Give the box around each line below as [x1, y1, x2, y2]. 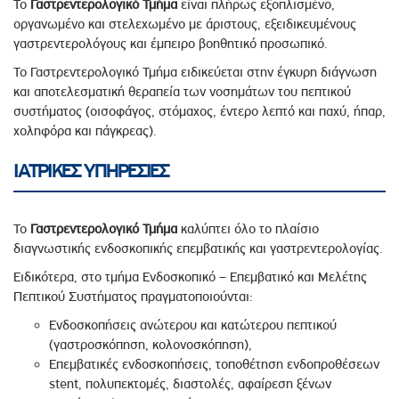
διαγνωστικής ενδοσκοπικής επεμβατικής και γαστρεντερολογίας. [13, 240, 382, 256]
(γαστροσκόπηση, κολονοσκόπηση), [49, 336, 252, 353]
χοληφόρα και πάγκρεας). [13, 122, 156, 139]
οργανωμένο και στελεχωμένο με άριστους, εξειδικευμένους [13, 15, 356, 32]
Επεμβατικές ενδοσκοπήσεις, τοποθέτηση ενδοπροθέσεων [49, 355, 379, 372]
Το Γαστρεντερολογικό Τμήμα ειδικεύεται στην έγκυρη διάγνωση [13, 63, 377, 80]
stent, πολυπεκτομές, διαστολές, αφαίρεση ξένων [49, 375, 331, 392]
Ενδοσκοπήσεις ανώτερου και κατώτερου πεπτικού [49, 316, 337, 333]
